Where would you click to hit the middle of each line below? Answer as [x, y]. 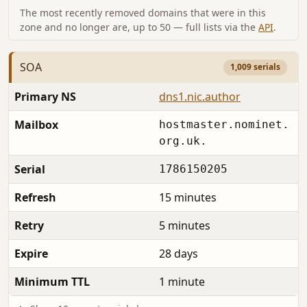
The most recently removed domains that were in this [143, 12]
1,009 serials [255, 67]
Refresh [35, 197]
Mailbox [36, 124]
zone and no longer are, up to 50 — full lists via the [139, 27]
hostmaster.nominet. [224, 124]
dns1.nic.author [200, 96]
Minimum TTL [52, 281]
